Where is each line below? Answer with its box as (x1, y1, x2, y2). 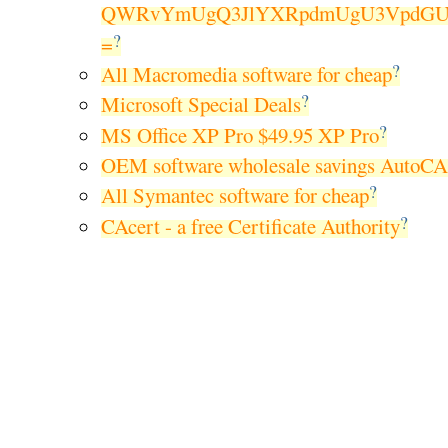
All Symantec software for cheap (100, 181, 369, 210)
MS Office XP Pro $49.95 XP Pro (100, 120, 379, 149)
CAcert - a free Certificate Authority (100, 211, 400, 240)
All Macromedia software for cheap (100, 60, 392, 89)
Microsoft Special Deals (100, 90, 301, 119)
